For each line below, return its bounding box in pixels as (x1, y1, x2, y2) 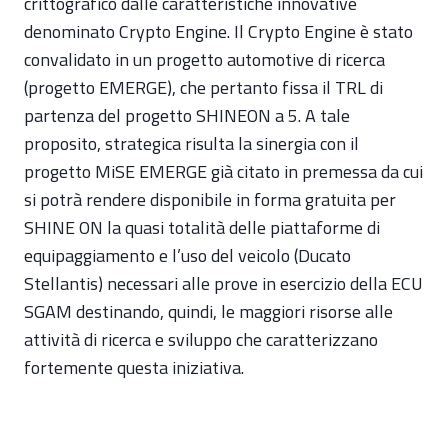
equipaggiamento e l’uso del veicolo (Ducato (24, 242, 351, 269)
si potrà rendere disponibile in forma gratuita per (24, 186, 396, 213)
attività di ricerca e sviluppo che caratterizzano (24, 326, 378, 353)
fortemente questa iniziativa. (24, 354, 244, 381)
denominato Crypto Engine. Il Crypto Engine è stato (24, 18, 413, 45)
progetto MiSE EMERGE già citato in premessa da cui (24, 158, 423, 185)
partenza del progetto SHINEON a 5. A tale (24, 102, 350, 129)
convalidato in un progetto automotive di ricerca (24, 46, 385, 73)
